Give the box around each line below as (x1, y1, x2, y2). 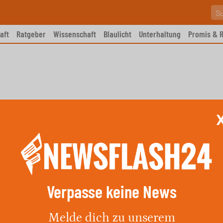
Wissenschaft (53, 28, 96, 39)
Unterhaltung (139, 28, 181, 39)
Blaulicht (104, 28, 131, 39)
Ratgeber (16, 28, 46, 39)
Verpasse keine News (46, 180, 177, 202)
